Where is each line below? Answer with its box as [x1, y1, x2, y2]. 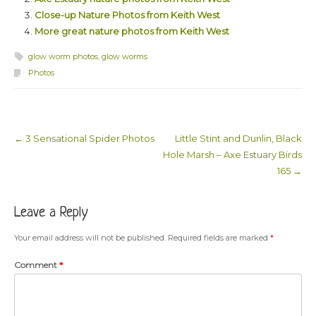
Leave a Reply [13, 205, 88, 221]
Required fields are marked [167, 232, 270, 243]
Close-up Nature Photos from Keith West [35, 9, 221, 21]
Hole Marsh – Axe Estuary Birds [163, 148, 303, 160]
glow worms [101, 51, 147, 62]
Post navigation [13, 140, 82, 154]
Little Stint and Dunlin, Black [175, 132, 303, 144]
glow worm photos [28, 51, 98, 62]
